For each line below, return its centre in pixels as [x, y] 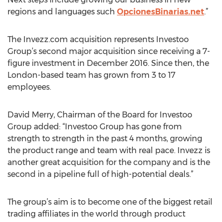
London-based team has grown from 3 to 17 [91, 75]
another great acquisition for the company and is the [109, 162]
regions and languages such [62, 12]
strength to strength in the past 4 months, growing [105, 139]
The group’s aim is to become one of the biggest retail [110, 202]
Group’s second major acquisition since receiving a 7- [109, 51]
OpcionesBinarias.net [161, 12]
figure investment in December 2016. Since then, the [108, 63]
